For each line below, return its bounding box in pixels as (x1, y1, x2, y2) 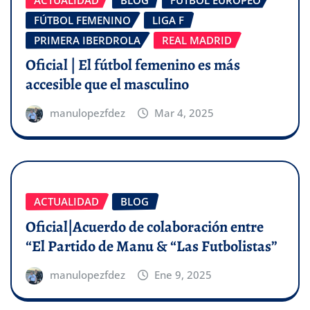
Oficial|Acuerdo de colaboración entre (26, 216, 264, 237)
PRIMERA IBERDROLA (34, 33, 140, 47)
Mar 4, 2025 (154, 106, 215, 120)
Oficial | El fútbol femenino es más (26, 55, 240, 76)
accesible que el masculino (26, 74, 189, 95)
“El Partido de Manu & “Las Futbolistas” (26, 235, 277, 257)
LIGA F (152, 12, 184, 27)
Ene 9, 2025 (154, 267, 212, 282)
